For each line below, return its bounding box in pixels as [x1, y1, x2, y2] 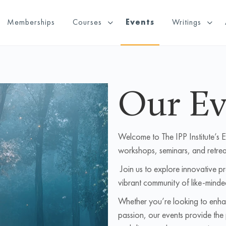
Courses [73, 17, 102, 27]
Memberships [7, 17, 55, 27]
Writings [172, 17, 202, 27]
